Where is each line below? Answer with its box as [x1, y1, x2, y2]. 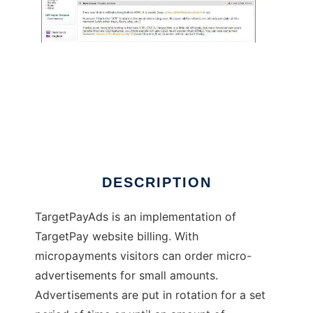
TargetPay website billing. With [35, 229, 198, 244]
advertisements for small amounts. [35, 268, 218, 283]
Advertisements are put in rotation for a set [35, 288, 265, 303]
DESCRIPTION [101, 175, 212, 191]
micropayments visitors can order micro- [35, 249, 252, 263]
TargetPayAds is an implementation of [35, 210, 236, 224]
